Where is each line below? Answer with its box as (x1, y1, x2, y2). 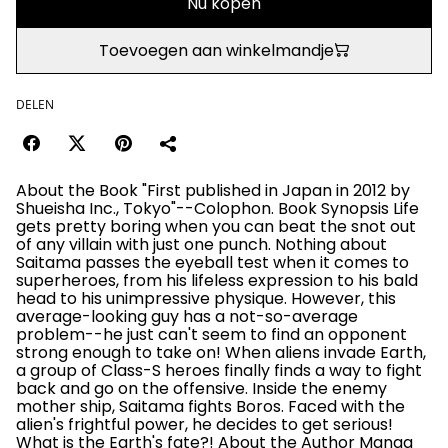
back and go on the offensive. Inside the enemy (16, 376, 387, 400)
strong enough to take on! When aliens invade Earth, (16, 340, 426, 364)
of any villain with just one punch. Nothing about (16, 232, 387, 256)
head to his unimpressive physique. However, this (16, 286, 396, 310)
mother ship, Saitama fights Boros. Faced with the (16, 394, 405, 418)
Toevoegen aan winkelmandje (98, 38, 334, 62)
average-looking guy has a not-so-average (16, 304, 358, 328)
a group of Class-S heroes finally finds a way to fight (16, 358, 422, 382)
